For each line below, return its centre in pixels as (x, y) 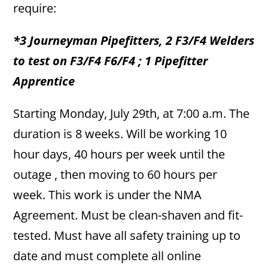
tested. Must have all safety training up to (127, 235)
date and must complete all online (107, 256)
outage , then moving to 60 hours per (115, 174)
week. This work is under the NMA (108, 195)
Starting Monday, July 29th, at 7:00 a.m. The (132, 113)
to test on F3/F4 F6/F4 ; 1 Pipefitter (111, 61)
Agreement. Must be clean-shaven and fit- (128, 215)
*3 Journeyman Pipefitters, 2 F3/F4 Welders (134, 40)
